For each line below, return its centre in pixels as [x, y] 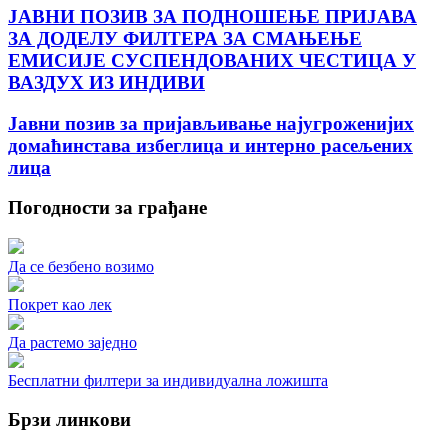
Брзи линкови [69, 419]
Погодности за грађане [107, 208]
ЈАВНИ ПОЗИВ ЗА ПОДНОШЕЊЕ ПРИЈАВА [212, 16]
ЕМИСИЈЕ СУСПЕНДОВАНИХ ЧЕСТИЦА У [212, 60]
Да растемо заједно [72, 342]
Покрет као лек [60, 304]
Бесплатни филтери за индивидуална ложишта [168, 380]
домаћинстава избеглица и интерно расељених [210, 145]
